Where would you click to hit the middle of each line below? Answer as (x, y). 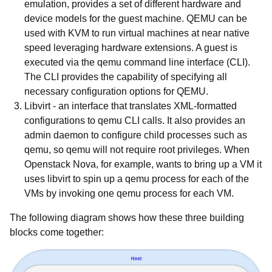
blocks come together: (57, 232)
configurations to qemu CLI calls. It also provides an (135, 121)
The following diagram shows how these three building (127, 218)
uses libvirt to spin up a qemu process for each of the (137, 179)
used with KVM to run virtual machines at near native (137, 33)
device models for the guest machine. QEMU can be (136, 19)
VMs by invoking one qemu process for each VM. (129, 193)
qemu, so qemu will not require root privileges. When (137, 150)
